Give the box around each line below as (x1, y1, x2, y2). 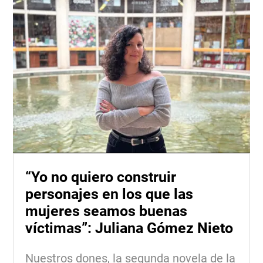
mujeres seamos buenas (25, 202, 188, 220)
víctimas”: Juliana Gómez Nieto (25, 219, 234, 237)
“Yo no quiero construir (25, 168, 177, 186)
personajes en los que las (25, 185, 194, 203)
